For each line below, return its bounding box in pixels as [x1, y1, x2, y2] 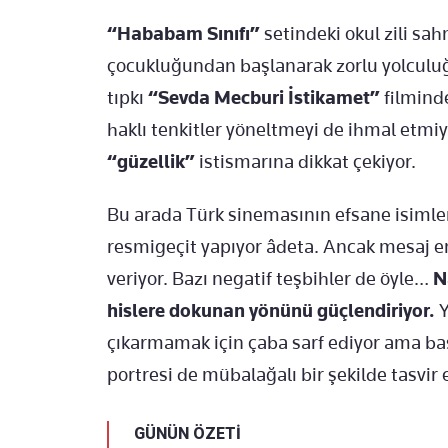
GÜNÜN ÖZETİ [134, 423, 241, 443]
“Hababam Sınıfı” [107, 21, 260, 45]
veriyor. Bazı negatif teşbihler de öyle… [107, 266, 433, 290]
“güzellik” [107, 149, 195, 173]
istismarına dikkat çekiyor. [195, 149, 416, 173]
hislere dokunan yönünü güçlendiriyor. [107, 298, 439, 322]
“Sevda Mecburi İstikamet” [144, 85, 380, 109]
